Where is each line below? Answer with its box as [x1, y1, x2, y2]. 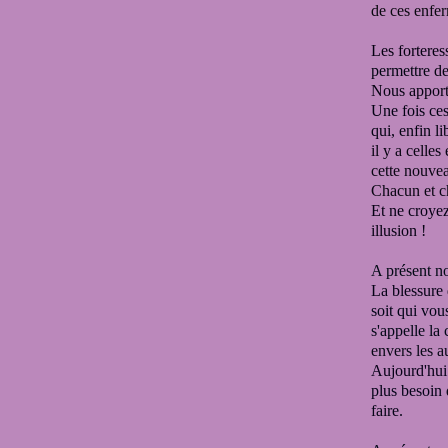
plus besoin [371, 382, 446, 399]
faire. [371, 402, 403, 419]
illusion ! [371, 222, 426, 239]
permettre [371, 62, 434, 79]
